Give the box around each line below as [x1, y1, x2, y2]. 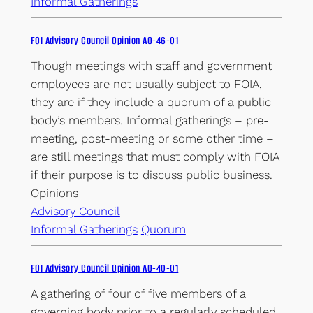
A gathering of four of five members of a [30, 286, 246, 300]
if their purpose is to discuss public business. [30, 167, 272, 182]
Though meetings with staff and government [30, 58, 272, 73]
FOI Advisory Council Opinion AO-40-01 [30, 261, 179, 275]
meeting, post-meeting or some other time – [30, 131, 274, 145]
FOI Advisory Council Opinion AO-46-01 [30, 33, 179, 48]
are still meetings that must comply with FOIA [30, 149, 279, 163]
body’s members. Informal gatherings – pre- [30, 112, 269, 127]
